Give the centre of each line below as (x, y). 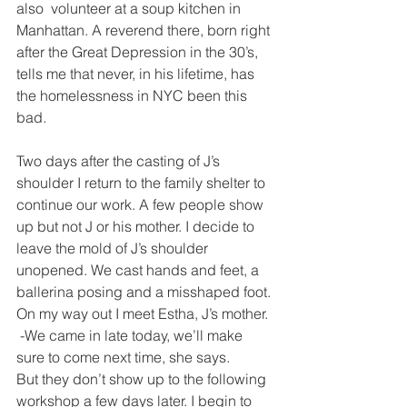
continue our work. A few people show (142, 204)
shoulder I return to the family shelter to (143, 183)
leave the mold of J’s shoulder (114, 248)
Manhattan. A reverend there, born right (145, 30)
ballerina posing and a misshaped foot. (145, 292)
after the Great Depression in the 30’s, (139, 52)
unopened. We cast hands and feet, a (139, 270)
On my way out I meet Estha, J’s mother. (142, 313)
